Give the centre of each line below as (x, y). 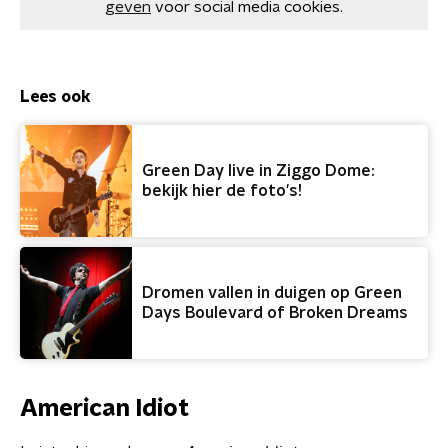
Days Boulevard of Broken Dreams (275, 313)
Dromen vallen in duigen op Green (272, 293)
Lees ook (55, 97)
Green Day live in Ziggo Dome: (258, 171)
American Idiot (104, 409)
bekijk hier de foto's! (222, 191)
